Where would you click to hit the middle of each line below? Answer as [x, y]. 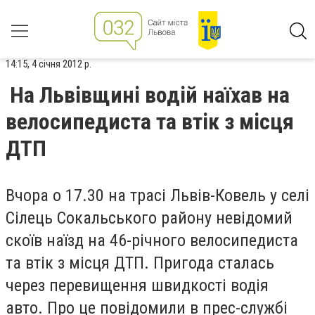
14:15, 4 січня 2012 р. [49, 64]
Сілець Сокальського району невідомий [149, 218]
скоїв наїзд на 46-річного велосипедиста [152, 240]
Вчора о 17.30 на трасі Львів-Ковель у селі [157, 195]
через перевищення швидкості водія [137, 285]
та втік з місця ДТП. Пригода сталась [140, 263]
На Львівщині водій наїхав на [150, 95]
